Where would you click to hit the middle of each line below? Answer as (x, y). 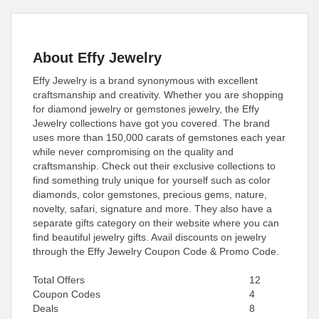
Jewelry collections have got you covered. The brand (151, 123)
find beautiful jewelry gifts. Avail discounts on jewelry (150, 237)
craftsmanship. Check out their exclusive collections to (154, 166)
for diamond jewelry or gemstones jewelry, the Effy (146, 109)
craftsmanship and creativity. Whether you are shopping (158, 95)
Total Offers (59, 280)
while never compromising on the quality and (133, 152)
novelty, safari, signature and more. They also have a (152, 209)
